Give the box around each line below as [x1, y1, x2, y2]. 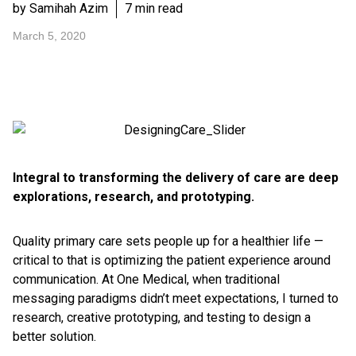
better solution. [13, 328, 96, 344]
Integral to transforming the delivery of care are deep [13, 169, 339, 185]
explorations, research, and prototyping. [13, 188, 254, 204]
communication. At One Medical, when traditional [13, 271, 280, 287]
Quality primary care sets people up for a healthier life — [13, 233, 323, 249]
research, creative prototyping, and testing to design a [13, 309, 311, 325]
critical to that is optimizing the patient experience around [13, 252, 331, 268]
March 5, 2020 [13, 29, 86, 42]
